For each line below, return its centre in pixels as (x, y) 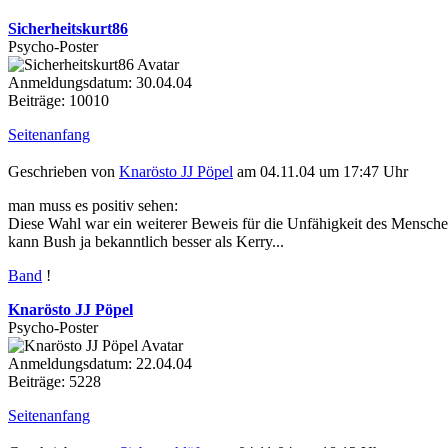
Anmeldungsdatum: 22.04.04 (100, 364)
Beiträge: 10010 (58, 101)
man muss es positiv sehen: (93, 206)
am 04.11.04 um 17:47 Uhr (320, 172)
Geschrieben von (63, 172)
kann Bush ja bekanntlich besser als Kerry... (146, 242)
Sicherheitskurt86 (68, 29)
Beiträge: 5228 (54, 382)
